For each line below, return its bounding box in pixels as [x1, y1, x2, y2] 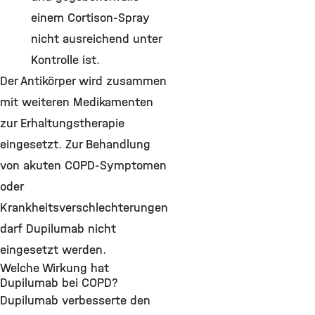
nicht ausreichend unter [31, 31, 162, 46]
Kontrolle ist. [31, 52, 103, 67]
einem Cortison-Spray [31, 10, 150, 25]
